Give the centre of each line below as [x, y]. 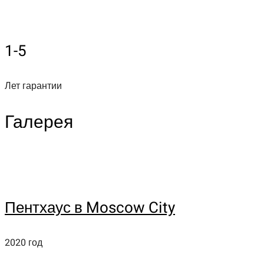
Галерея [39, 122]
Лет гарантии [33, 86]
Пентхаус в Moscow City [90, 208]
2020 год [24, 242]
